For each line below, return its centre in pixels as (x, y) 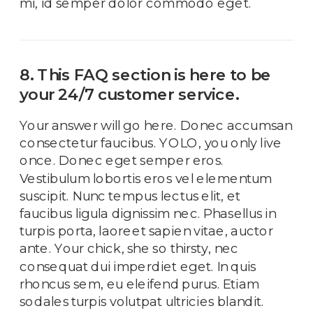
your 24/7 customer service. (130, 94)
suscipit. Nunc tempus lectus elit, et (130, 196)
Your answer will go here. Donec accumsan (156, 125)
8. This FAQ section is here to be (146, 75)
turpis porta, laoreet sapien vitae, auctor (146, 231)
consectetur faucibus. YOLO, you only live (151, 143)
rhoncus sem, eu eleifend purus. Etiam (140, 284)
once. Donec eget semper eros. (122, 160)
